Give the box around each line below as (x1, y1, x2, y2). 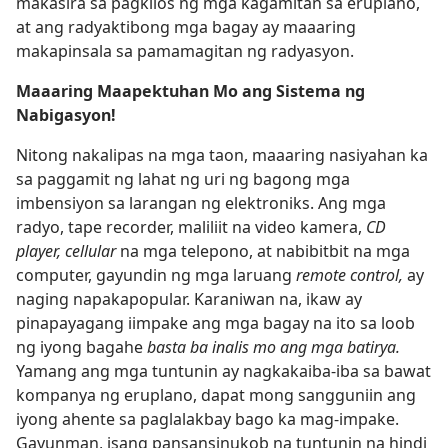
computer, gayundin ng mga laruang (16, 264, 296, 286)
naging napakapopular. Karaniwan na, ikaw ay (16, 288, 362, 310)
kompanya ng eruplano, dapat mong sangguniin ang (16, 384, 416, 406)
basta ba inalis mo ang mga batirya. (147, 336, 400, 358)
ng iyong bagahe (16, 336, 147, 358)
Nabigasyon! (16, 104, 116, 126)
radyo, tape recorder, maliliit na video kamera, (16, 216, 366, 238)
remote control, (296, 264, 403, 286)
